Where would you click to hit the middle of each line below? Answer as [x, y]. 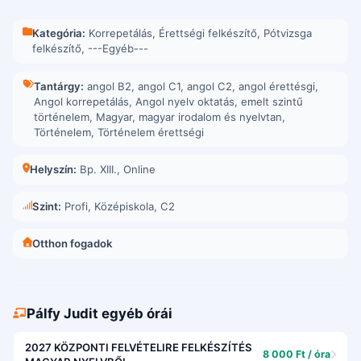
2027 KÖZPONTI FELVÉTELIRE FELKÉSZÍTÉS [138, 348]
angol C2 [210, 86]
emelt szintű [272, 101]
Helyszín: [53, 169]
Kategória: [59, 33]
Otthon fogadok [72, 244]
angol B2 [109, 86]
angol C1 [159, 86]
